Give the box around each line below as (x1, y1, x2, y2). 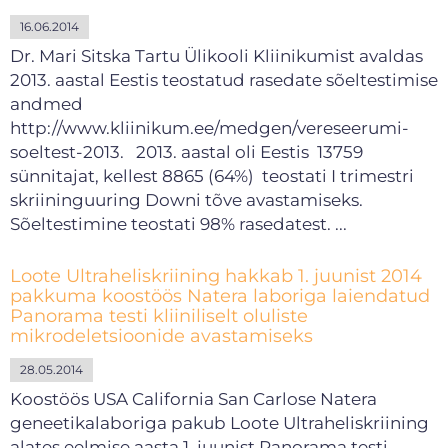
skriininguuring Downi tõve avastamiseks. (10, 190, 363, 210)
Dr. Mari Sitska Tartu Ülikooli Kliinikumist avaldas (10, 46, 423, 66)
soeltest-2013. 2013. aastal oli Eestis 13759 (10, 142, 363, 162)
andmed (10, 94, 83, 114)
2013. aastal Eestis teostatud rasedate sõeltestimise (10, 70, 438, 90)
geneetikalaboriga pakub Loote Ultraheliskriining (10, 413, 429, 433)
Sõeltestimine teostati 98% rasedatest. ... (10, 214, 347, 234)
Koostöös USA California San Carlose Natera (10, 389, 377, 409)
